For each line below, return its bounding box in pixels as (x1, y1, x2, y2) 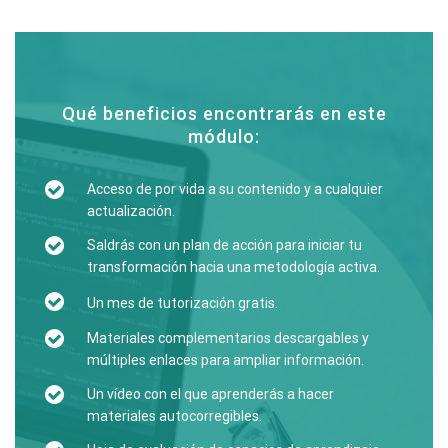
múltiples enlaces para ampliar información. (86, 352, 364, 368)
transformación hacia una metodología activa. (86, 259, 380, 275)
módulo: (188, 126, 260, 147)
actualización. (86, 203, 175, 219)
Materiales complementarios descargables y (86, 330, 369, 346)
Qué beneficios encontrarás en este (61, 103, 387, 124)
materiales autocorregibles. (86, 408, 262, 424)
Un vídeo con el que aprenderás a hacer (86, 386, 334, 402)
